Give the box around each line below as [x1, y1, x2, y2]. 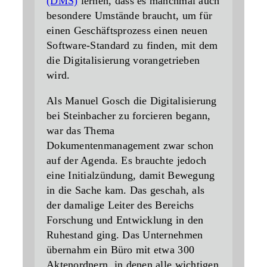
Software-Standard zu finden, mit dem [46, 39, 218, 52]
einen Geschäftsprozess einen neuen [46, 24, 208, 37]
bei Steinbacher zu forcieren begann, [46, 110, 211, 122]
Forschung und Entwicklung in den [46, 214, 204, 226]
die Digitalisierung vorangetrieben [46, 54, 200, 67]
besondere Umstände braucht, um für [46, 10, 213, 22]
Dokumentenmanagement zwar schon [46, 139, 214, 152]
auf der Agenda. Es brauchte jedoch [46, 154, 207, 167]
